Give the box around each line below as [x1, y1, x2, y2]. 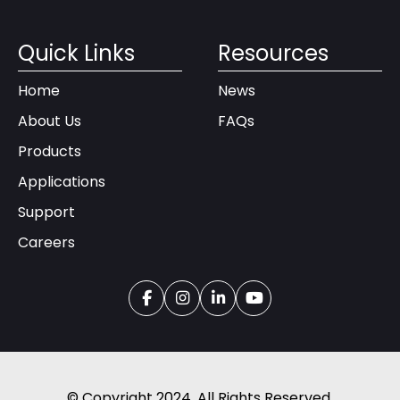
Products [18, 140, 81, 162]
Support [18, 201, 75, 222]
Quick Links [18, 37, 135, 68]
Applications [18, 171, 105, 192]
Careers [18, 231, 75, 253]
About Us [18, 110, 81, 131]
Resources [218, 37, 329, 68]
